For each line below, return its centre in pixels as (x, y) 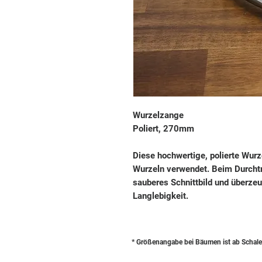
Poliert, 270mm (163, 129)
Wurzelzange (158, 116)
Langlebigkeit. (161, 196)
